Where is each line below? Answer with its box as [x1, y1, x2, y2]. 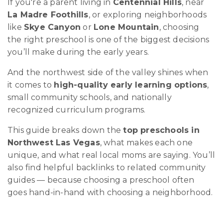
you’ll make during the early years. [7, 47, 149, 57]
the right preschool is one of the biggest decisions [7, 34, 210, 44]
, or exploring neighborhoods [88, 9, 207, 19]
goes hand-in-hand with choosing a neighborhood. [7, 187, 213, 197]
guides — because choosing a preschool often [7, 175, 195, 185]
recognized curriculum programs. [7, 105, 146, 114]
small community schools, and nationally [7, 92, 172, 102]
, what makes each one [100, 137, 193, 147]
